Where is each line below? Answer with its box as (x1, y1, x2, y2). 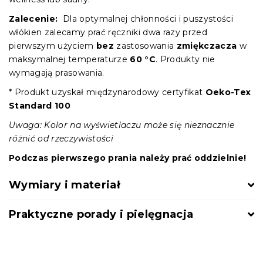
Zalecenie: (9, 13, 58, 24)
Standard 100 (9, 100, 71, 111)
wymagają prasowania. (9, 67, 104, 78)
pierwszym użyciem (9, 40, 96, 51)
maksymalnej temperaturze (9, 53, 130, 65)
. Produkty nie (156, 53, 215, 65)
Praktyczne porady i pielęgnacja (9, 207, 194, 221)
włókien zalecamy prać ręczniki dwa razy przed (9, 26, 207, 38)
